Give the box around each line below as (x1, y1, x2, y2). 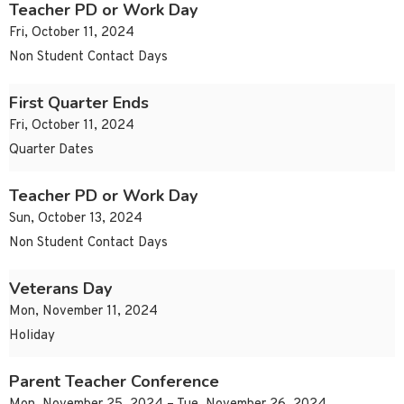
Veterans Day (9, 278, 112, 300)
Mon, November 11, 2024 (9, 303, 158, 321)
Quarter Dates (9, 142, 94, 160)
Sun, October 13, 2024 (9, 210, 142, 228)
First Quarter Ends (9, 92, 149, 115)
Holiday (9, 327, 55, 345)
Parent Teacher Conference (9, 371, 219, 393)
